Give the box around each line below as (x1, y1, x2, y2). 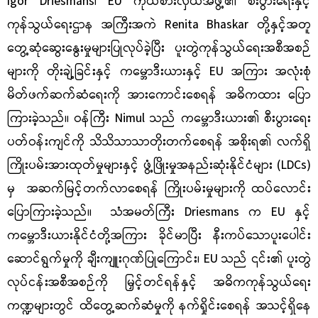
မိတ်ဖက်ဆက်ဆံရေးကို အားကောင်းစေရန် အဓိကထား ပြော (7, 86, 311, 106)
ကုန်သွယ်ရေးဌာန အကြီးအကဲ (7, 16, 165, 35)
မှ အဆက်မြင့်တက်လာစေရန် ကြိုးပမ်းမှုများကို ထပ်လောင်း (7, 180, 311, 199)
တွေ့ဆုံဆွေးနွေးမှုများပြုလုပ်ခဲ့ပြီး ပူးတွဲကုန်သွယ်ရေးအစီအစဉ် (7, 39, 311, 59)
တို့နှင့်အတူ (257, 16, 311, 35)
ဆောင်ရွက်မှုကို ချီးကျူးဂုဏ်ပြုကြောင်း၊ (7, 250, 199, 270)
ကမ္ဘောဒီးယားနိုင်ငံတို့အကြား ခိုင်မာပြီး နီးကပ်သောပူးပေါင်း (7, 226, 311, 246)
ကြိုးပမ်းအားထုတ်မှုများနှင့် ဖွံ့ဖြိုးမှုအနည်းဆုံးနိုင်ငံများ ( (7, 156, 281, 176)
